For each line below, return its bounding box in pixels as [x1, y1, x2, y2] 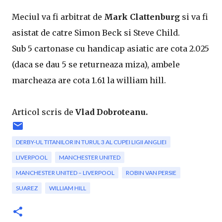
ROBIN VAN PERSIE [126, 169, 176, 176]
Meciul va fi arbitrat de [12, 12, 104, 22]
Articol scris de [12, 107, 75, 117]
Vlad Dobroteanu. [75, 107, 148, 117]
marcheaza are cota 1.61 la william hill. [12, 75, 166, 85]
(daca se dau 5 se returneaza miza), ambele [12, 59, 180, 69]
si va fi [180, 12, 208, 22]
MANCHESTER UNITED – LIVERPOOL [16, 169, 114, 176]
